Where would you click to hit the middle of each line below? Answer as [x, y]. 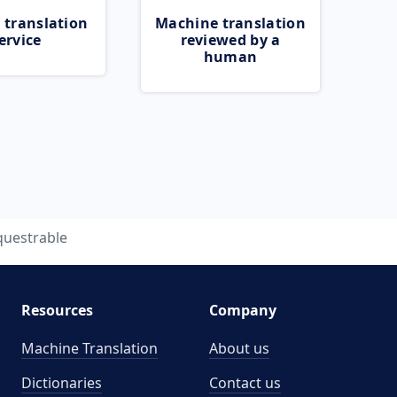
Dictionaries [61, 383]
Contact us [245, 383]
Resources [57, 310]
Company [243, 310]
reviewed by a [230, 40]
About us [239, 348]
